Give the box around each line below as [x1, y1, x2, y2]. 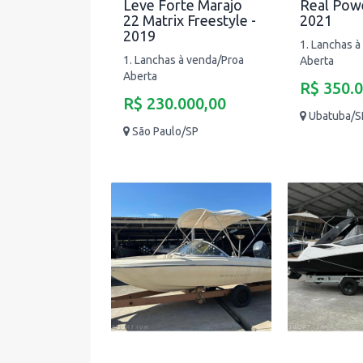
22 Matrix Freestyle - [123, 12, 256, 28]
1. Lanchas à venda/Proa [123, 53, 244, 66]
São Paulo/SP [132, 125, 199, 138]
